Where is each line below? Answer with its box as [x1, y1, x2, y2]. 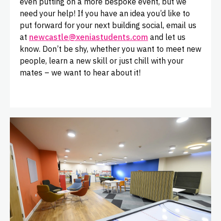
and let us [148, 32, 185, 42]
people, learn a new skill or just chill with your [20, 56, 184, 66]
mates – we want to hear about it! [20, 68, 141, 78]
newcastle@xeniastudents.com [29, 32, 148, 42]
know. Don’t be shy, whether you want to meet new [20, 44, 201, 54]
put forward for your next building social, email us [20, 20, 196, 31]
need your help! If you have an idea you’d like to [20, 8, 190, 19]
